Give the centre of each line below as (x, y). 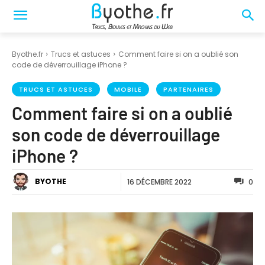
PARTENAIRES (188, 89)
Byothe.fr (28, 54)
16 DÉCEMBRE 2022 (159, 182)
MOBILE (128, 89)
